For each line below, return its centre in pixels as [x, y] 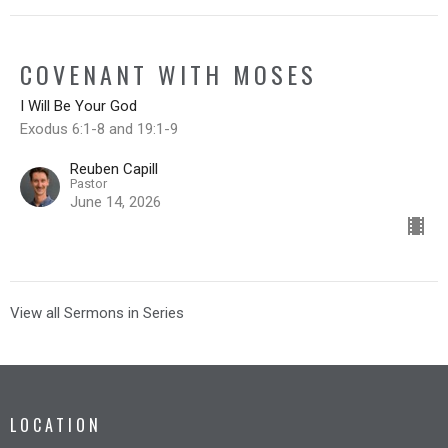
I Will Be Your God [78, 105]
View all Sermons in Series [97, 312]
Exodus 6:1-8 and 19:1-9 [99, 128]
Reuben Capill [114, 168]
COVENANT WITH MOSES [168, 73]
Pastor [88, 183]
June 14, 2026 [115, 201]
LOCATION [56, 424]
